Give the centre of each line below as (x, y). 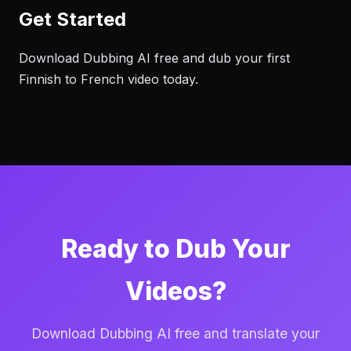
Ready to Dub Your (175, 249)
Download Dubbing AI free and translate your (175, 333)
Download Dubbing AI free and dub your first (154, 58)
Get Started (72, 19)
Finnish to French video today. (109, 79)
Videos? (175, 291)
